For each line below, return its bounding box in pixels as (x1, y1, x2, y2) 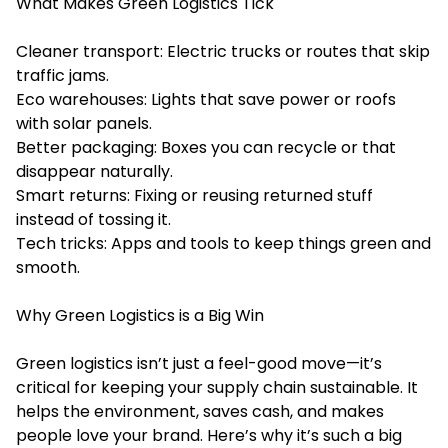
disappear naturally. (16, 159, 173, 183)
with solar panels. (16, 111, 152, 135)
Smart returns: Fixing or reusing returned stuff (16, 183, 373, 207)
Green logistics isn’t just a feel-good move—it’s (16, 351, 382, 375)
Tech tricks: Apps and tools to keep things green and (16, 231, 431, 255)
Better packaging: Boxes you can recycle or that (16, 135, 396, 159)
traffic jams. (16, 63, 109, 87)
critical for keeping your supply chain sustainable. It (16, 375, 418, 399)
